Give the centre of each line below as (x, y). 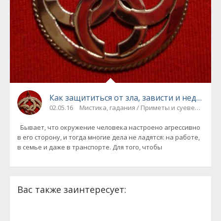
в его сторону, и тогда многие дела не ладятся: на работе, (109, 137)
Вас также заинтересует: (72, 190)
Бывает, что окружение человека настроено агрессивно (109, 128)
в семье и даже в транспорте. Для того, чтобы (90, 147)
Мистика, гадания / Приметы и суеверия (143, 108)
